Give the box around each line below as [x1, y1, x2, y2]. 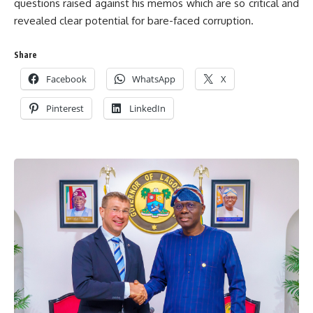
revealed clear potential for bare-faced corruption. [14, 14, 254, 27]
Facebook [46, 72, 87, 85]
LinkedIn [129, 101, 166, 115]
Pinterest [46, 101, 84, 115]
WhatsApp [132, 72, 175, 85]
